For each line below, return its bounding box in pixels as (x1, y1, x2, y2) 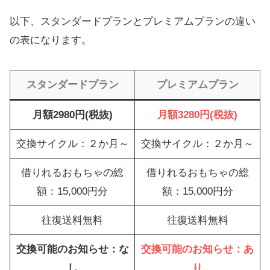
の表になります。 (10, 34, 92, 46)
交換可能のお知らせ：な (16, 243, 129, 256)
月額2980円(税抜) (32, 109, 113, 121)
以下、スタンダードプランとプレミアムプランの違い (10, 16, 256, 28)
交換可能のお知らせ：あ (141, 243, 254, 256)
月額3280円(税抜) (157, 109, 237, 121)
